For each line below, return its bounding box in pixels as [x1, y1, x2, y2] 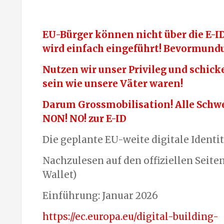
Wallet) [42, 168, 76, 180]
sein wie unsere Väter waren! [42, 77, 183, 89]
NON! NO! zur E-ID [42, 112, 126, 124]
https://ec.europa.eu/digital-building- [42, 210, 218, 222]
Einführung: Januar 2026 [42, 189, 158, 201]
